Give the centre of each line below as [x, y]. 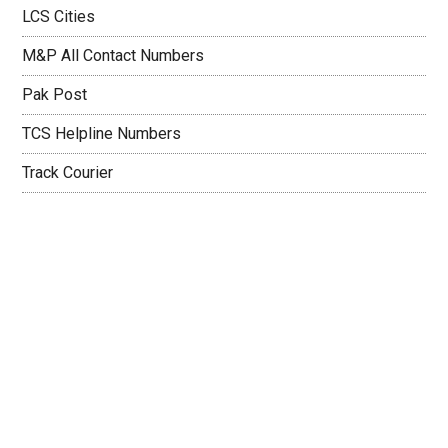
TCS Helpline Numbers [102, 133]
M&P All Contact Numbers [113, 55]
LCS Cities [59, 16]
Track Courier [68, 172]
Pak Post [55, 94]
